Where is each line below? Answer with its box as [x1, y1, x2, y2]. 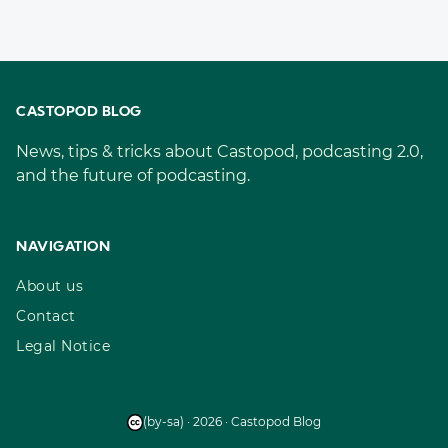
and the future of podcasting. [16, 165, 250, 185]
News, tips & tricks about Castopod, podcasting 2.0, [16, 141, 423, 161]
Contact [16, 306, 76, 325]
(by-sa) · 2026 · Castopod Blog [143, 413, 322, 429]
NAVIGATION [16, 239, 110, 255]
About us [16, 276, 83, 295]
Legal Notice [16, 336, 110, 355]
